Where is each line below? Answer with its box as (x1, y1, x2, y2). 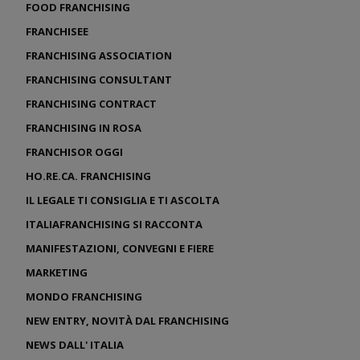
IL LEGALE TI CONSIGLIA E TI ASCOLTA (26, 192, 219, 207)
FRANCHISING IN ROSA (26, 120, 141, 135)
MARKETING (26, 264, 88, 280)
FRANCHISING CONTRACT (26, 96, 157, 111)
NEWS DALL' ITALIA (26, 337, 124, 352)
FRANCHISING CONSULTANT (26, 72, 172, 87)
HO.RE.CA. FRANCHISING (26, 168, 151, 183)
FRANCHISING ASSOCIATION (26, 47, 172, 63)
